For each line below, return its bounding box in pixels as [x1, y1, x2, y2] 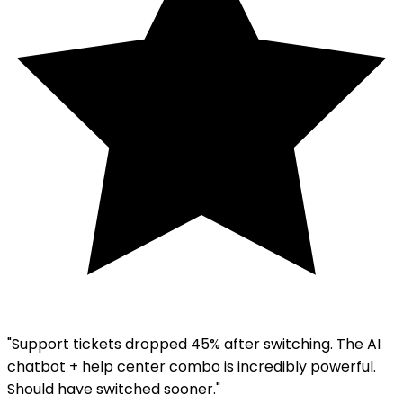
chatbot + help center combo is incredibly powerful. [7, 356, 376, 378]
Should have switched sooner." [7, 379, 220, 400]
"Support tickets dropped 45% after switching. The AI [7, 334, 381, 355]
